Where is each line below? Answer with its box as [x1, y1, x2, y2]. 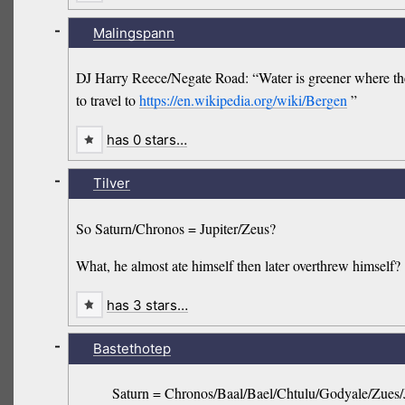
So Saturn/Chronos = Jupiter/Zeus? [76, 218, 277, 238]
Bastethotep [92, 340, 171, 358]
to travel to [76, 89, 140, 109]
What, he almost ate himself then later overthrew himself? [76, 255, 401, 275]
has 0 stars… [107, 130, 187, 148]
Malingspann [92, 24, 174, 42]
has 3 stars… [107, 296, 188, 314]
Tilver [92, 174, 130, 193]
